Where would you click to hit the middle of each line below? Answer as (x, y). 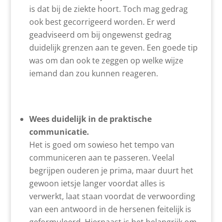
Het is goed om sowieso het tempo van (102, 144)
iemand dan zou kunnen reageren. (93, 73)
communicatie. (59, 132)
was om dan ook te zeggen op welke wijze (106, 60)
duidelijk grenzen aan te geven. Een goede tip (113, 47)
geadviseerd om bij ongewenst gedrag (100, 34)
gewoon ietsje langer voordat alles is (97, 183)
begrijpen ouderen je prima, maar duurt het (111, 170)
